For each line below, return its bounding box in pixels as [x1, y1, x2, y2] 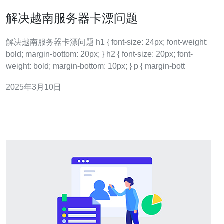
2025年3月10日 [6, 83, 61, 91]
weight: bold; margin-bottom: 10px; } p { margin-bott [145, 62, 185, 70]
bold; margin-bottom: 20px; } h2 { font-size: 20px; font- [6, 50, 25, 58]
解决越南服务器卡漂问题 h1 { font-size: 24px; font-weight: [6, 38, 96, 46]
